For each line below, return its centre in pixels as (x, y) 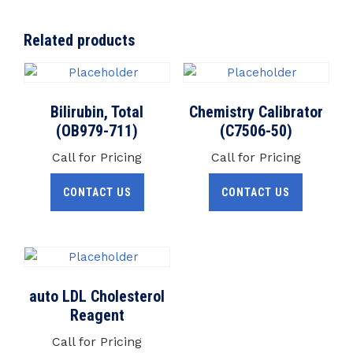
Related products (79, 40)
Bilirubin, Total (97, 112)
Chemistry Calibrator (256, 112)
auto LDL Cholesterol (97, 296)
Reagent (97, 315)
